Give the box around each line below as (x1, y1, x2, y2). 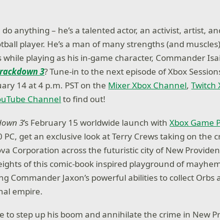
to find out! (61, 93, 106, 105)
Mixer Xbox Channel (108, 80, 187, 91)
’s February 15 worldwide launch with (24, 116, 170, 128)
